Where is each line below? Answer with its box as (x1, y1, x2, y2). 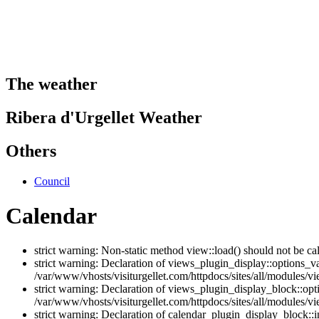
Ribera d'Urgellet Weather (6, 108, 202, 127)
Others (6, 141, 56, 160)
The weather (6, 74, 98, 93)
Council (34, 174, 70, 187)
